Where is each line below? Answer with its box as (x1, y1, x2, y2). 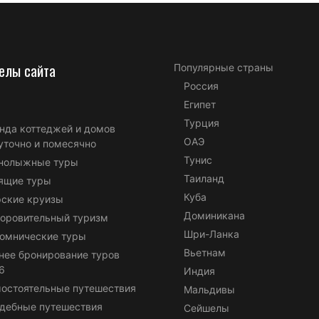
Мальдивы (184, 283, 235, 296)
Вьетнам (184, 246, 226, 258)
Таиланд (184, 172, 224, 184)
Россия (184, 79, 219, 92)
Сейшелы (184, 301, 229, 314)
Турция (184, 116, 219, 129)
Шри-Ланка (184, 227, 239, 240)
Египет (184, 98, 216, 110)
